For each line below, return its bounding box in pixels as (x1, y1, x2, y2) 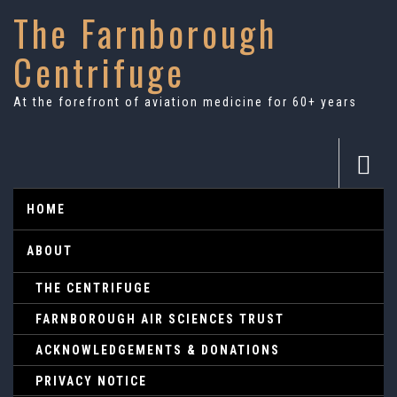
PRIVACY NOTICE (35, 374, 147, 388)
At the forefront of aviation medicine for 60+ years (13, 95, 357, 109)
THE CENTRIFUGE (35, 281, 152, 295)
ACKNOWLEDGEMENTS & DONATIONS (35, 343, 280, 357)
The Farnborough (13, 6, 277, 59)
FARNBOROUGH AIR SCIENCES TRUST (35, 312, 284, 326)
